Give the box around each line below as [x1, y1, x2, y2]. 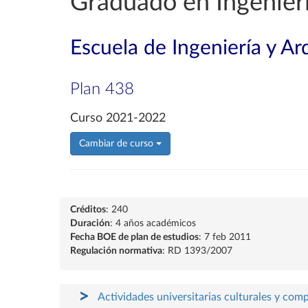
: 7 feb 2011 [199, 232, 251, 242]
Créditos [70, 205, 106, 214]
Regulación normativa [70, 246, 162, 256]
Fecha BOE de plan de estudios [70, 232, 199, 242]
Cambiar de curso [79, 139, 156, 148]
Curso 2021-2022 [70, 112, 166, 124]
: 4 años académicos [110, 219, 196, 228]
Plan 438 [70, 81, 134, 98]
